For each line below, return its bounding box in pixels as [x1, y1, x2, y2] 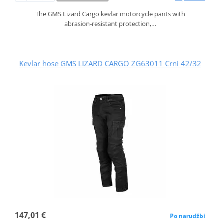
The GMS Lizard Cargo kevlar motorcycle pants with [35, 9, 185, 18]
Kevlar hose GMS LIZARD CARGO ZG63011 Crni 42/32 [19, 58, 201, 68]
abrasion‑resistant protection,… [64, 19, 156, 28]
